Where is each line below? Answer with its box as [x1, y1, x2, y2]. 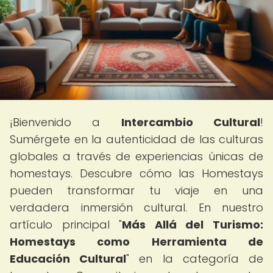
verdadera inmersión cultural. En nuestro [10, 200, 263, 215]
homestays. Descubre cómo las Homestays [10, 166, 263, 181]
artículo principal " [10, 217, 122, 232]
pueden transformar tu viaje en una [10, 183, 263, 198]
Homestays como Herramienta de [10, 234, 263, 249]
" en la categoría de [126, 251, 264, 266]
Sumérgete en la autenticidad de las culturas [10, 132, 263, 147]
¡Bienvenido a [10, 115, 121, 130]
